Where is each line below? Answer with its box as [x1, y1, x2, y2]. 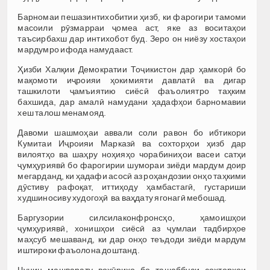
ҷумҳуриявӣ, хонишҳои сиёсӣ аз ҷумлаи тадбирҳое [17, 223, 246, 233]
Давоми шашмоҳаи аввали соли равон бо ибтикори [17, 127, 246, 137]
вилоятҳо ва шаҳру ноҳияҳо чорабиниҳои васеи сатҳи [17, 149, 246, 159]
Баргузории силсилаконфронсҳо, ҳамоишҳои [17, 212, 246, 222]
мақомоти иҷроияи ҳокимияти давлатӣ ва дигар [17, 75, 246, 85]
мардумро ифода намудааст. [17, 44, 134, 54]
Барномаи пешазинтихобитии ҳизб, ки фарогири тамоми [17, 11, 246, 22]
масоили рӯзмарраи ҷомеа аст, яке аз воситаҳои [17, 22, 246, 33]
